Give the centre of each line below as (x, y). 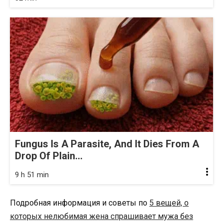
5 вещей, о (169, 203)
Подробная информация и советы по (80, 203)
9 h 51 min (32, 174)
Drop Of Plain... (49, 156)
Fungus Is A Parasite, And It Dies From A (107, 144)
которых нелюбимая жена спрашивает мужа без (102, 216)
